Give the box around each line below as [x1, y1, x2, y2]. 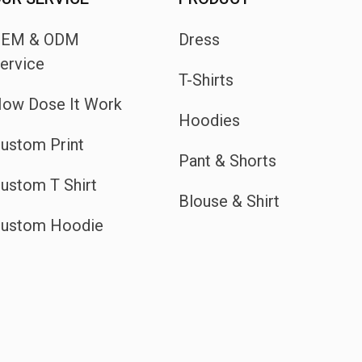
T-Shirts [178, 70, 234, 90]
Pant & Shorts [178, 151, 276, 171]
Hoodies [178, 111, 240, 131]
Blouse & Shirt [178, 192, 280, 212]
